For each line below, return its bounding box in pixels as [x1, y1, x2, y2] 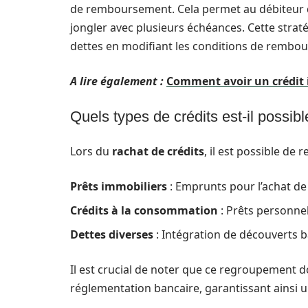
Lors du [70, 144, 112, 159]
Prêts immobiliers [70, 179, 167, 194]
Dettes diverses [70, 227, 153, 242]
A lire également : [70, 74, 164, 89]
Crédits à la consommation [70, 203, 218, 218]
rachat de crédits [112, 144, 204, 159]
